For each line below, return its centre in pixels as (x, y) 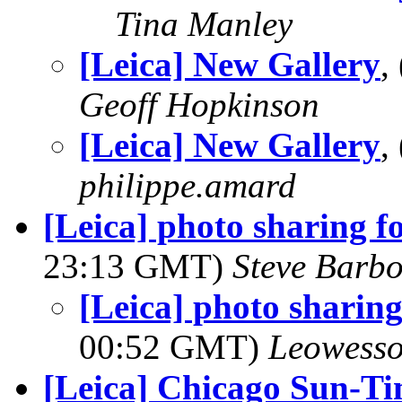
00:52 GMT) (174, 347)
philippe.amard (188, 185)
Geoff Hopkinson (199, 105)
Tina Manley (204, 24)
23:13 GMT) (138, 266)
